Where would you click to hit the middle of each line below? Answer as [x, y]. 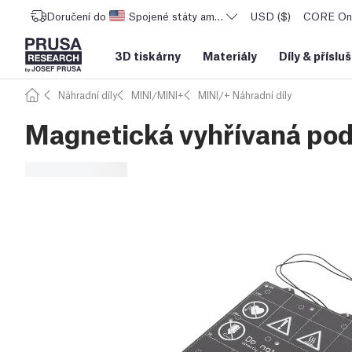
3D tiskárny [148, 55]
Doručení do [76, 16]
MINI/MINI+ [158, 95]
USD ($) [271, 16]
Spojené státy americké [186, 16]
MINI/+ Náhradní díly [245, 95]
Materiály [230, 55]
